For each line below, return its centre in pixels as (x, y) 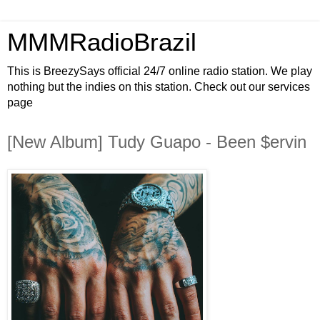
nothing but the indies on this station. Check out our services (159, 87)
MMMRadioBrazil (102, 42)
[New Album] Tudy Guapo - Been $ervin (157, 142)
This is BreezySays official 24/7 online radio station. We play (160, 71)
